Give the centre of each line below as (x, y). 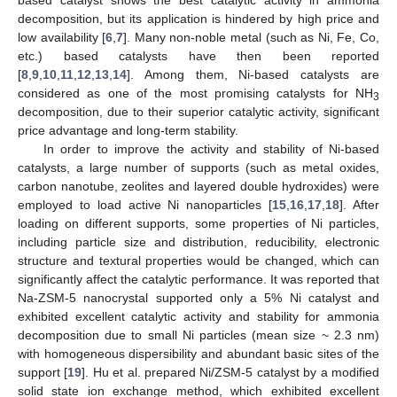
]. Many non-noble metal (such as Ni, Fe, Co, (252, 37)
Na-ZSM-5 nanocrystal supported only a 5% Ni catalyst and (198, 297)
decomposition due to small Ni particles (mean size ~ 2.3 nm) (198, 335)
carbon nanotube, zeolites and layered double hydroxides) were (198, 186)
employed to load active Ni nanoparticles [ (145, 204)
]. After (360, 204)
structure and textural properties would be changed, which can (198, 260)
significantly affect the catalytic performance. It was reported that (198, 279)
